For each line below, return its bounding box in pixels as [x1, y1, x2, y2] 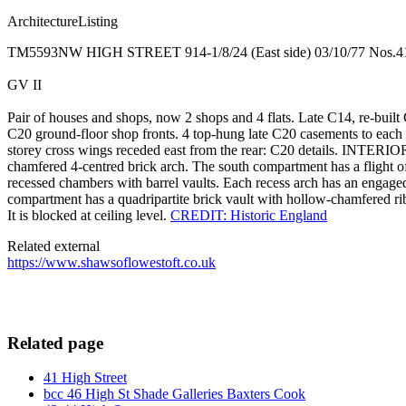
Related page [7, 333, 103, 353]
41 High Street [43, 370, 127, 386]
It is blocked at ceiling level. [7, 207, 170, 223]
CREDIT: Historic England [170, 207, 327, 223]
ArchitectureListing [7, 13, 118, 29]
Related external [7, 237, 100, 254]
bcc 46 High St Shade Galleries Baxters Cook [43, 386, 305, 402]
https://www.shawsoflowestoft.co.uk [7, 254, 216, 270]
